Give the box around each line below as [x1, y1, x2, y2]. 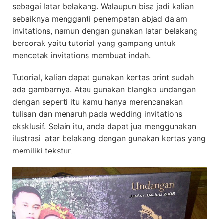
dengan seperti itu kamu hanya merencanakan [12, 96, 183, 107]
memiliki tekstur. [12, 145, 72, 155]
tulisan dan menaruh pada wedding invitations [12, 109, 182, 119]
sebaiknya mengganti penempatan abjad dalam [12, 13, 187, 23]
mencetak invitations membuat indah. [12, 50, 151, 60]
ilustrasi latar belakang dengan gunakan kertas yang [12, 133, 206, 143]
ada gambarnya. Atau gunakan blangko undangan [12, 84, 196, 94]
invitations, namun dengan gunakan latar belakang [12, 25, 198, 36]
